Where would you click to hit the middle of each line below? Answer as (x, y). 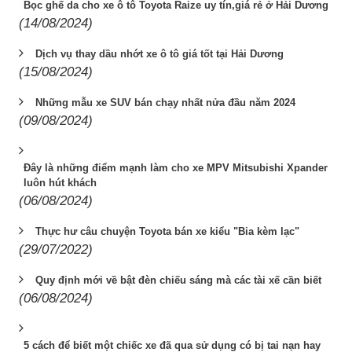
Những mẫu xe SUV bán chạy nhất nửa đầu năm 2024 (165, 102)
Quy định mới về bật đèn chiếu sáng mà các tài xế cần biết (178, 280)
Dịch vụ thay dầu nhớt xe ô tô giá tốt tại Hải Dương (159, 53)
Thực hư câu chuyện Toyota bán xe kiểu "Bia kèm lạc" (167, 231)
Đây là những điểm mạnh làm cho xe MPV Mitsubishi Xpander (176, 167)
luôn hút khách (60, 182)
